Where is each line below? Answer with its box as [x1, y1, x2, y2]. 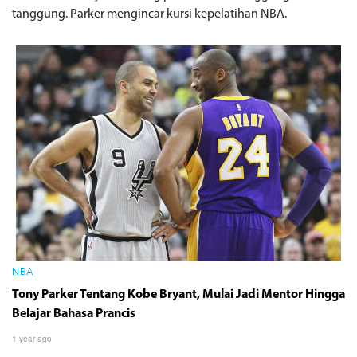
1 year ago [12, 332, 52, 344]
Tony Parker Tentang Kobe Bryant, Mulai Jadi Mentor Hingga [12, 288, 345, 301]
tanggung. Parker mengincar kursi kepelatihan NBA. [12, 7, 287, 21]
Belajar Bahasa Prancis [12, 307, 135, 320]
